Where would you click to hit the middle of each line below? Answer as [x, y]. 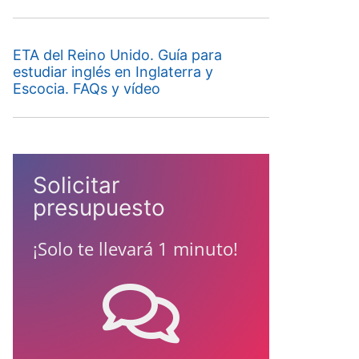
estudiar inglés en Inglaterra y [113, 72]
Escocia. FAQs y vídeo [86, 89]
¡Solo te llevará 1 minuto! [135, 249]
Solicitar [76, 185]
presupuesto [99, 208]
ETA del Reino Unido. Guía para [117, 55]
